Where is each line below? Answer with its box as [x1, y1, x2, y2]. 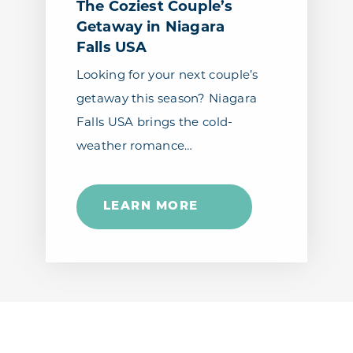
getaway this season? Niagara [76, 93, 258, 106]
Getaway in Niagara [76, 20, 225, 36]
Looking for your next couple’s [76, 69, 258, 82]
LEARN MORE [102, 200, 199, 213]
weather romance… [76, 140, 193, 153]
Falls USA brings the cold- [76, 117, 233, 129]
